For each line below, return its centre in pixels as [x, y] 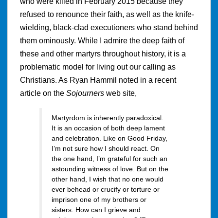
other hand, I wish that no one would [108, 179]
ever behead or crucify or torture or [106, 189]
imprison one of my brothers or [99, 199]
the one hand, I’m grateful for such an [109, 158]
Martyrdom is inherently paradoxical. [108, 118]
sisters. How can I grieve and [96, 209]
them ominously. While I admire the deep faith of [102, 40]
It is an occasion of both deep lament [108, 128]
